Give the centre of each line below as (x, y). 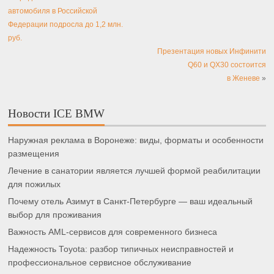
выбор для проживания (55, 215)
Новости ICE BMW (57, 113)
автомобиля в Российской (53, 11)
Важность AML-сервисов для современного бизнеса (113, 232)
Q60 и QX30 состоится (227, 65)
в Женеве (243, 78)
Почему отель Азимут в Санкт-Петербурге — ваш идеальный (131, 202)
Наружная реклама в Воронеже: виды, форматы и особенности (136, 141)
